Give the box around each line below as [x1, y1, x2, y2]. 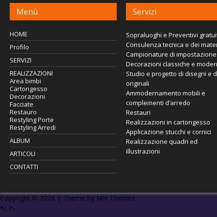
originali [125, 78, 149, 88]
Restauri [125, 108, 151, 117]
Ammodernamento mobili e [125, 88, 205, 97]
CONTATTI [10, 162, 38, 171]
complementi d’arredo [125, 98, 190, 107]
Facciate [10, 99, 33, 108]
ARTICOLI [10, 149, 35, 158]
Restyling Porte [10, 115, 54, 124]
